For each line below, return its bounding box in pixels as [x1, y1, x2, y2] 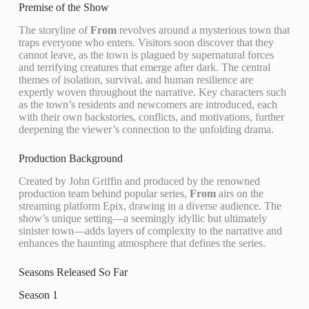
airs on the [215, 187, 263, 199]
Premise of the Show [18, 1, 109, 14]
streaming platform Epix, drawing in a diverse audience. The [18, 199, 281, 212]
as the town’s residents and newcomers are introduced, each [18, 98, 277, 110]
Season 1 [18, 288, 58, 301]
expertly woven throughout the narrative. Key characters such [18, 86, 286, 98]
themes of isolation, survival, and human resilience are [18, 73, 253, 86]
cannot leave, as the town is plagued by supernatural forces [18, 48, 274, 61]
